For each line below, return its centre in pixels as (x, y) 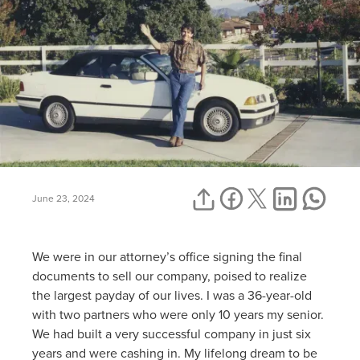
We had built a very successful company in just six (172, 333)
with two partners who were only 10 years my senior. (178, 314)
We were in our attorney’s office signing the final (167, 256)
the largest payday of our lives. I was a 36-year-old (172, 295)
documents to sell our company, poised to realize (170, 275)
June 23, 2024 (63, 198)
